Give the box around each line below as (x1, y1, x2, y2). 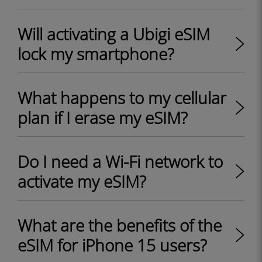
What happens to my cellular (18, 87, 226, 109)
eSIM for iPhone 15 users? (18, 234, 207, 256)
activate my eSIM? (18, 170, 146, 192)
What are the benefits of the (18, 214, 222, 236)
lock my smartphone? (18, 43, 174, 65)
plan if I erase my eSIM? (18, 106, 188, 129)
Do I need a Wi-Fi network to (18, 150, 223, 173)
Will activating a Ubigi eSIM (18, 23, 210, 45)
